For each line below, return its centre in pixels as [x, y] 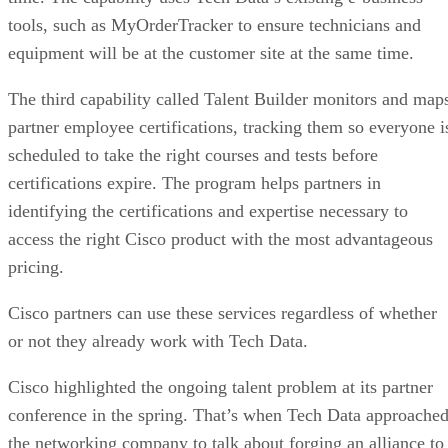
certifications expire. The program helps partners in [194, 182]
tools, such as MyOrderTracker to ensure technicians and [214, 24]
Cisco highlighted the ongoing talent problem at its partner [220, 386]
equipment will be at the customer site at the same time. [211, 52]
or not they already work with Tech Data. [158, 340]
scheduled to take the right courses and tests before [193, 154]
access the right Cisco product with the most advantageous [220, 238]
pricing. [36, 266]
